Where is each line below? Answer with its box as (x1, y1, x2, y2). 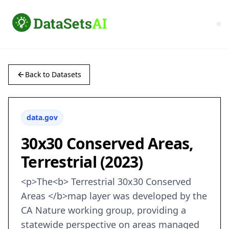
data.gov (27, 112, 58, 123)
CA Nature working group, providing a (21, 204, 186, 217)
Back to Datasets (25, 70, 81, 80)
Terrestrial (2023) (21, 151, 143, 173)
